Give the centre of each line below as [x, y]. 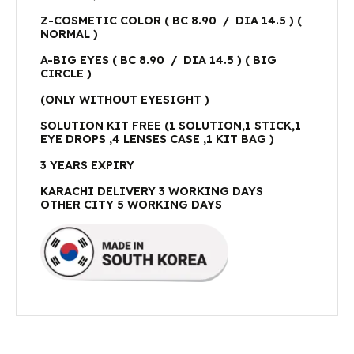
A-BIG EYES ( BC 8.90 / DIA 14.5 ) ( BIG [158, 60]
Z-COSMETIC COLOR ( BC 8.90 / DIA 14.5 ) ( [171, 20]
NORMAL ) [69, 34]
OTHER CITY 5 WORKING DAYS [131, 204]
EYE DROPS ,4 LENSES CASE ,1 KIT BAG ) [157, 139]
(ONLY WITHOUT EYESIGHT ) [125, 99]
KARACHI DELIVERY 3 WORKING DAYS [152, 191]
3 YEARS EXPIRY [87, 165]
